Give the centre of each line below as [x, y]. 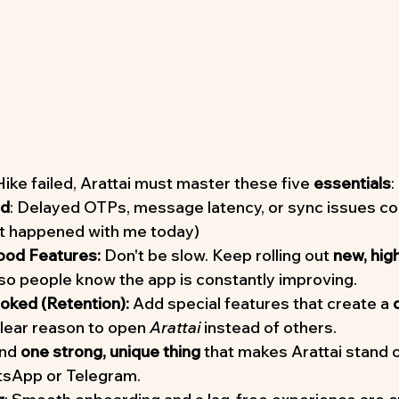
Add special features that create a [261, 304]
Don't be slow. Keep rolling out [217, 256]
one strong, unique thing [110, 352]
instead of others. [269, 328]
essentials [352, 183]
